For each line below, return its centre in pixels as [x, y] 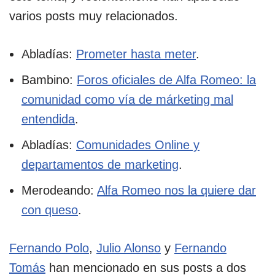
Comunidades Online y [138, 145]
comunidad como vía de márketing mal [127, 99]
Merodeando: [59, 190]
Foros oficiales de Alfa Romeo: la [166, 80]
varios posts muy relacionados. [94, 16]
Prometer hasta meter [136, 54]
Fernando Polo [49, 248]
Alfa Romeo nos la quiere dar [176, 190]
